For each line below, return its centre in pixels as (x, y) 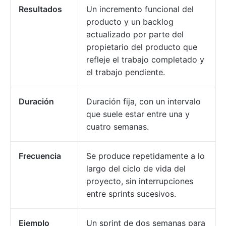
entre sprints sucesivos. (131, 194)
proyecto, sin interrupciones (140, 181)
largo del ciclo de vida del (136, 169)
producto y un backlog (130, 22)
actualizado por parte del (135, 35)
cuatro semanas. (118, 127)
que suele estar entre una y (138, 114)
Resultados (40, 9)
